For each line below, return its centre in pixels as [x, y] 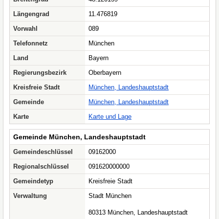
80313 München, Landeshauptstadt [138, 212]
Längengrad [31, 14]
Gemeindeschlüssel [43, 152]
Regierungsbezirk [40, 73]
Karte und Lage [110, 117]
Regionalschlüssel [41, 166]
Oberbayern [105, 73]
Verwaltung [30, 196]
